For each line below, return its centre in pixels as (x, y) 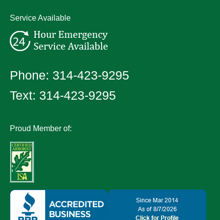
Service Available (40, 18)
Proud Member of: (41, 129)
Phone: (31, 75)
